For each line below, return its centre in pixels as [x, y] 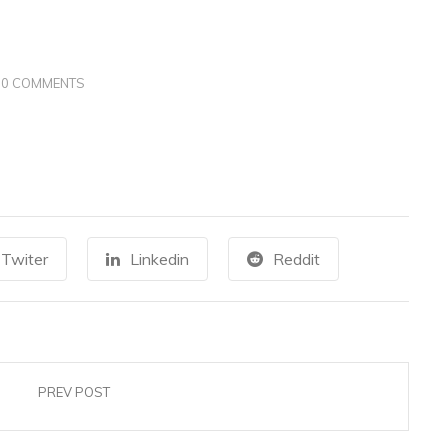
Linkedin [159, 259]
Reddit [296, 259]
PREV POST [74, 392]
